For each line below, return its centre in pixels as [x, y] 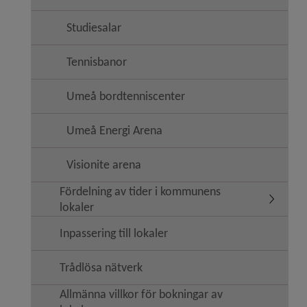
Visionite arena [104, 164]
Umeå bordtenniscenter [126, 96]
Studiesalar [94, 27]
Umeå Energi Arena [114, 130]
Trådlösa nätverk [101, 267]
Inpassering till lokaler [114, 233]
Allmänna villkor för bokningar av [141, 294]
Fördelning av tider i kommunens [140, 191]
